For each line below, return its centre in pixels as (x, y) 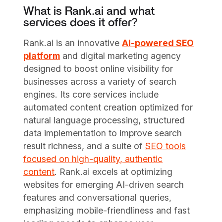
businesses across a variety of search (100, 81)
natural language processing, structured (104, 120)
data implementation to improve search (103, 133)
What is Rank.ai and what (89, 11)
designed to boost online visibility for (98, 68)
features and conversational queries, (98, 197)
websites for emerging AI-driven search (104, 184)
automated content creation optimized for (108, 107)
